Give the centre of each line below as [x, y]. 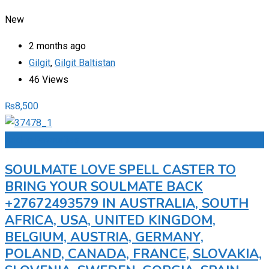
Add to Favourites [42, 139]
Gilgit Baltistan [85, 62]
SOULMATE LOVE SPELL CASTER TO [120, 170]
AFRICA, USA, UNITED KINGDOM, [110, 220]
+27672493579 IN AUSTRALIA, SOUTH [127, 203]
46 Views [49, 79]
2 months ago [57, 46]
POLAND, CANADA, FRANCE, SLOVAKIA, [133, 254]
